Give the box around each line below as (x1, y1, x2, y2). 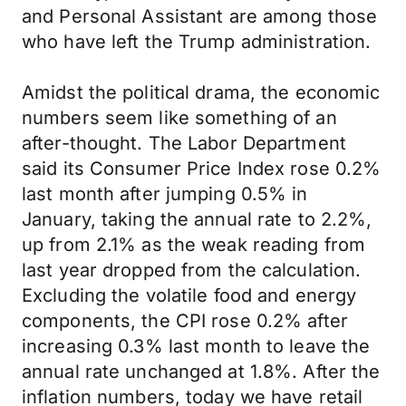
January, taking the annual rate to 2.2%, (22, 208, 372, 230)
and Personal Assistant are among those (22, 5, 378, 27)
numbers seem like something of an (22, 107, 337, 129)
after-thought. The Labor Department (22, 132, 346, 154)
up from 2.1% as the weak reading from (22, 234, 366, 256)
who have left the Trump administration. (22, 31, 372, 53)
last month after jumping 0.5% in (22, 183, 308, 205)
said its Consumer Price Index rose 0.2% (22, 158, 382, 179)
